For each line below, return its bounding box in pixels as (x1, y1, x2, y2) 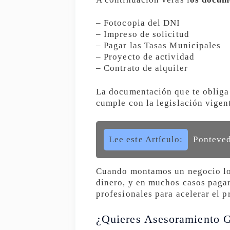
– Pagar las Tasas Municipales (96, 41, 221, 51)
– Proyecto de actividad (96, 52, 195, 62)
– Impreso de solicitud (96, 29, 189, 40)
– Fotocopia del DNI (96, 18, 181, 28)
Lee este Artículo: (109, 134, 183, 144)
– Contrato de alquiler (96, 63, 188, 73)
